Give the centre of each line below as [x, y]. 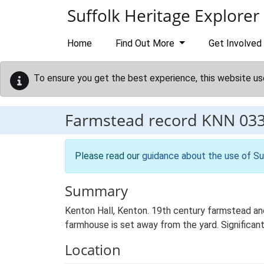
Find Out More [146, 43]
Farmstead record [133, 120]
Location [93, 250]
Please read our [108, 156]
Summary [96, 191]
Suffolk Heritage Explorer [163, 15]
